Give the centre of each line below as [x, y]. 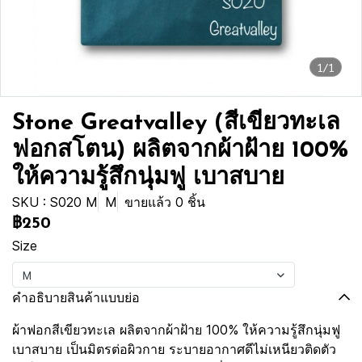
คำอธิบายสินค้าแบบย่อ [76, 297]
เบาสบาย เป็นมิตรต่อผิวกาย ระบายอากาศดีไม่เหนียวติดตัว [174, 349]
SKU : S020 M [55, 202]
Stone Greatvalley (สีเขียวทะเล [176, 123]
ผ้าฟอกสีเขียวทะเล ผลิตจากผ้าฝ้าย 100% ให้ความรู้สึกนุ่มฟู [176, 330]
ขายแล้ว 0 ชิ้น [165, 202]
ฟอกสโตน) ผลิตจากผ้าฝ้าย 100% [180, 151]
